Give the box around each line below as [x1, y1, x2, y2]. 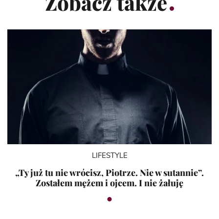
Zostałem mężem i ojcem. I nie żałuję [36, 177, 183, 189]
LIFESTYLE [91, 152, 128, 160]
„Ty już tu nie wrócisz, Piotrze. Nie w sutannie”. [15, 167, 204, 179]
